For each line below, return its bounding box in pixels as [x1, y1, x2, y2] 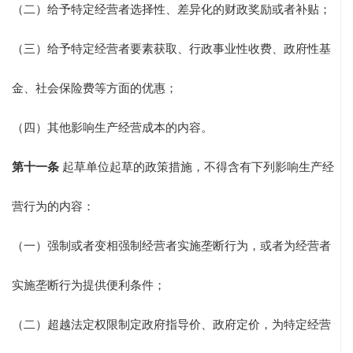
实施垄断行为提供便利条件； [12, 279, 165, 292]
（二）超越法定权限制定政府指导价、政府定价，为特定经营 [12, 318, 331, 332]
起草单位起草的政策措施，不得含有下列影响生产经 [59, 161, 334, 174]
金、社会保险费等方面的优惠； [12, 82, 177, 95]
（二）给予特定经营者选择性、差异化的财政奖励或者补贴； [12, 3, 331, 17]
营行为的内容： [12, 200, 95, 214]
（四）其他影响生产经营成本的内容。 [12, 121, 213, 135]
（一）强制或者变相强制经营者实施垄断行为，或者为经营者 [12, 240, 331, 253]
